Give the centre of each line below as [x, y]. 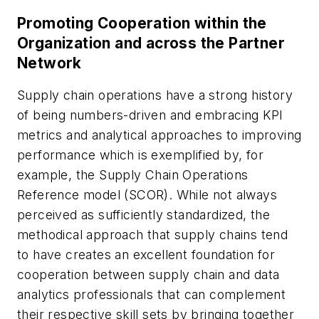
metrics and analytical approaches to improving [159, 135]
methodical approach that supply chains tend [153, 235]
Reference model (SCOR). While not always [147, 195]
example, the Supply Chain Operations [133, 175]
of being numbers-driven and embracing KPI [150, 115]
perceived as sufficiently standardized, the [144, 215]
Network [49, 63]
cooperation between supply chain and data [148, 275]
